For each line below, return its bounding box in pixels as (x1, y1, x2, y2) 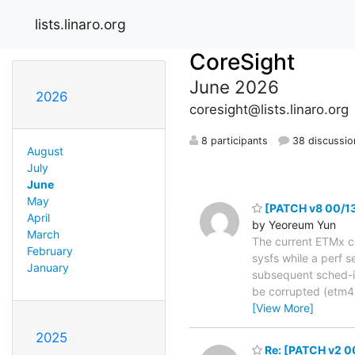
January (26, 260, 69, 274)
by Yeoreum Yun (252, 217, 336, 231)
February (26, 243, 73, 258)
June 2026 (189, 75, 279, 97)
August (26, 143, 63, 158)
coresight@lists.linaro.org (189, 101, 349, 117)
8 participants (198, 134, 268, 147)
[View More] (252, 300, 314, 315)
